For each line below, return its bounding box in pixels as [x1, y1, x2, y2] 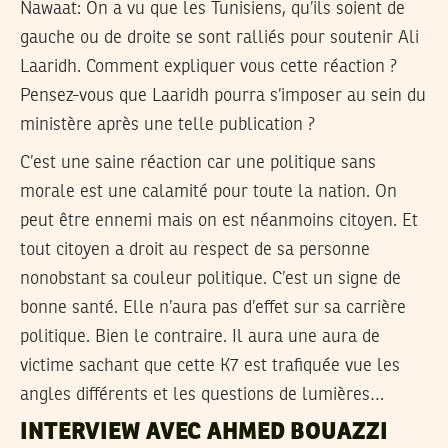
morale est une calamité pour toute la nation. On [20, 183, 397, 202]
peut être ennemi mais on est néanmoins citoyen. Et [20, 212, 418, 231]
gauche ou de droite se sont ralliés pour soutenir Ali [20, 28, 419, 47]
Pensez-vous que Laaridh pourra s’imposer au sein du [20, 86, 426, 105]
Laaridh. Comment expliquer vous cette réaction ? [20, 57, 397, 76]
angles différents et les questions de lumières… [20, 386, 384, 405]
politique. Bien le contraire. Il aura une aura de [20, 328, 380, 347]
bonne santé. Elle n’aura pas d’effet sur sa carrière [20, 299, 406, 318]
